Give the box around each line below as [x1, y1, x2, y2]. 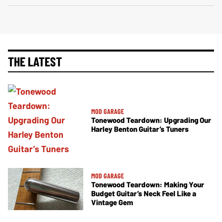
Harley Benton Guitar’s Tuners [91, 124, 189, 133]
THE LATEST [8, 53, 62, 69]
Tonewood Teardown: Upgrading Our [91, 115, 211, 124]
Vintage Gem [91, 198, 133, 207]
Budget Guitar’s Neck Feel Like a [91, 189, 196, 198]
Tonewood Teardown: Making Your [91, 180, 204, 189]
